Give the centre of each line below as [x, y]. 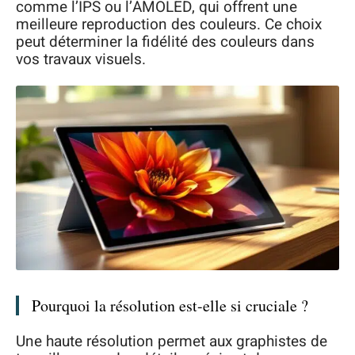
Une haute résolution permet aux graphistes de [172, 342]
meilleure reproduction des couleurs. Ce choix [169, 24]
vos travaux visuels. [81, 59]
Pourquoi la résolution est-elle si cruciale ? [170, 305]
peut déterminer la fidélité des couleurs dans [165, 42]
